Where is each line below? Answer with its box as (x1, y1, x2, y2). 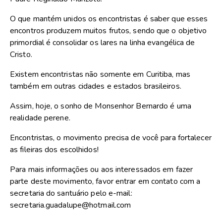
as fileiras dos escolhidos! (10, 144, 99, 156)
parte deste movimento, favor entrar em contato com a (10, 176, 201, 187)
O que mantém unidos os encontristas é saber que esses (10, 13, 208, 25)
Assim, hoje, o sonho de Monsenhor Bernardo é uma (10, 101, 191, 112)
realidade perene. (10, 112, 70, 124)
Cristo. (10, 49, 32, 60)
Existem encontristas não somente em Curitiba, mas (10, 69, 190, 80)
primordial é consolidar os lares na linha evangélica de (10, 37, 195, 49)
